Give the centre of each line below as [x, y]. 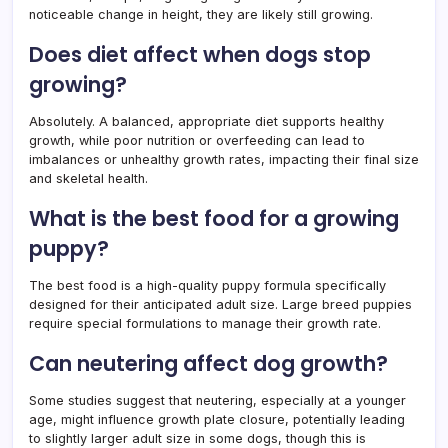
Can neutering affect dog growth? [208, 363]
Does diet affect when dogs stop [200, 54]
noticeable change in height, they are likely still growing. [201, 14]
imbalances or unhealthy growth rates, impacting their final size [224, 159]
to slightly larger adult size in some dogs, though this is [197, 438]
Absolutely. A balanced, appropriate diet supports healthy [206, 121]
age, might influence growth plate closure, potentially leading [217, 419]
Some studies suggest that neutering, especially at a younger [217, 400]
